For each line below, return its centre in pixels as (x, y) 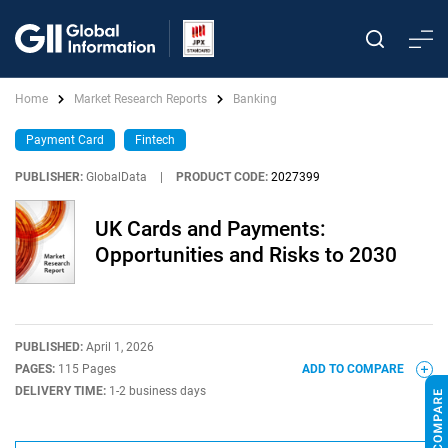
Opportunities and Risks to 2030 (246, 255)
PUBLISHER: (49, 177)
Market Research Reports (140, 99)
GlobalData (116, 177)
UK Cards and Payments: (210, 229)
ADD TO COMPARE (354, 369)
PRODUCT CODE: (222, 177)
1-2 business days (157, 391)
